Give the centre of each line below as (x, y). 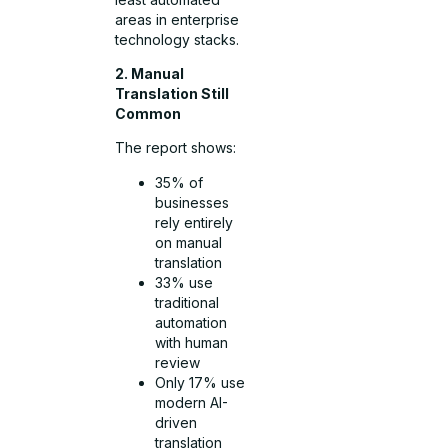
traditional (187, 302)
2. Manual (150, 73)
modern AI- (192, 402)
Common (148, 113)
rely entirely (194, 222)
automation (191, 322)
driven (176, 422)
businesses (192, 202)
